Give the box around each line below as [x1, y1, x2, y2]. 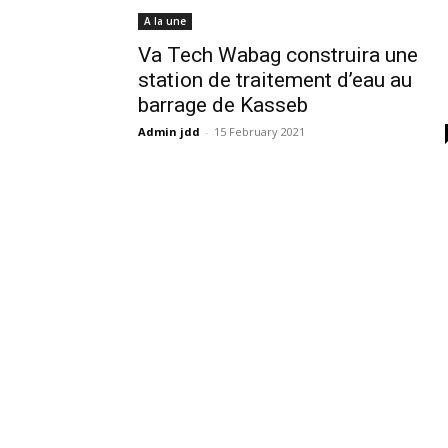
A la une [144, 14, 186, 28]
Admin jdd [138, 124, 200, 139]
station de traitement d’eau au [138, 68, 412, 92]
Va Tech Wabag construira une [138, 43, 418, 67]
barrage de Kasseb [138, 93, 308, 117]
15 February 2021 [214, 124, 305, 139]
